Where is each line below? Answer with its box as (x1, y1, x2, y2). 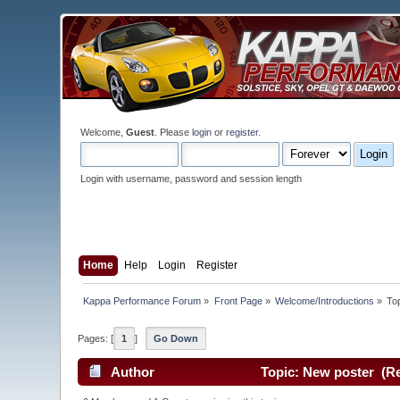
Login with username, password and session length (80, 173, 303, 184)
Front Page (213, 296, 262, 307)
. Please (154, 127, 193, 137)
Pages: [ (78, 333, 114, 345)
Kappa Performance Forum (83, 296, 202, 307)
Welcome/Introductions (275, 296, 375, 307)
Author (110, 363, 154, 379)
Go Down (154, 333, 199, 345)
